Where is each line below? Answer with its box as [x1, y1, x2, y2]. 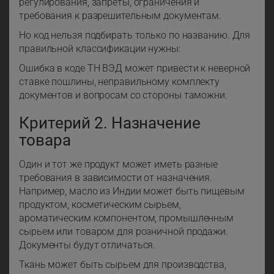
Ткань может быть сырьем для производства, [19, 259, 226, 271]
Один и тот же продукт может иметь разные [19, 158, 218, 171]
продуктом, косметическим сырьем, [19, 199, 181, 211]
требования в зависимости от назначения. [19, 172, 213, 184]
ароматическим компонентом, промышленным [19, 212, 234, 224]
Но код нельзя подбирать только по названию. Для [19, 29, 251, 42]
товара [19, 131, 71, 150]
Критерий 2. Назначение [19, 114, 201, 133]
